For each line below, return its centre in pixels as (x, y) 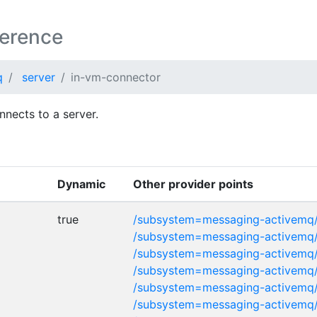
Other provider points (193, 184)
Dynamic (81, 184)
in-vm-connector (116, 77)
